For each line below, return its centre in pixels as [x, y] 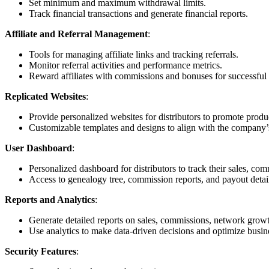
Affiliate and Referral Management [76, 34]
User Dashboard [38, 148]
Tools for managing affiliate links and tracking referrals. [134, 55]
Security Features [41, 252]
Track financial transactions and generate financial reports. [138, 14]
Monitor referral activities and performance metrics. [125, 65]
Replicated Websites [45, 97]
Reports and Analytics [50, 200]
